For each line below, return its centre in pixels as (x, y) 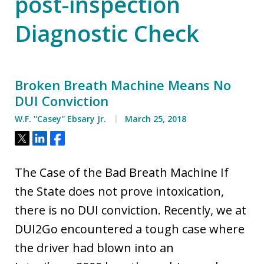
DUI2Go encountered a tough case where (130, 229)
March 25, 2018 (154, 118)
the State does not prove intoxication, (119, 191)
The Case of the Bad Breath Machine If (122, 172)
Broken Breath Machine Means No (123, 85)
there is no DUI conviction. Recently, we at (131, 210)
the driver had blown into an (94, 247)
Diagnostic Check (107, 33)
